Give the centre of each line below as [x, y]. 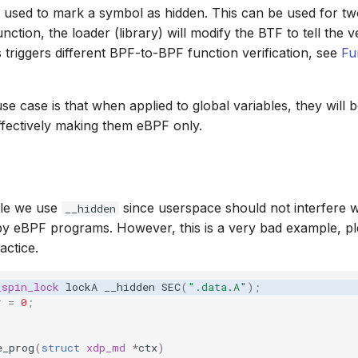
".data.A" [217, 286]
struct [61, 347]
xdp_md [106, 347]
